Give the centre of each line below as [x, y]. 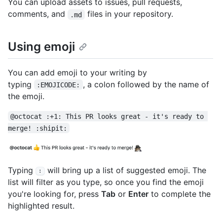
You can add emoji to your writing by [77, 72]
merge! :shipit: [37, 128]
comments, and [38, 14]
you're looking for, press [55, 194]
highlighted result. [41, 206]
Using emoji [41, 47]
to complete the [180, 194]
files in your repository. [129, 14]
